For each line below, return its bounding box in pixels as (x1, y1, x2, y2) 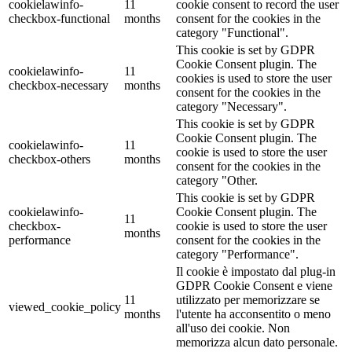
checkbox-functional (9, 11, 110, 25)
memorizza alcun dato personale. (176, 335, 338, 349)
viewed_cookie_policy (9, 299, 121, 313)
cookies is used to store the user (176, 71, 332, 85)
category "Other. (176, 173, 258, 187)
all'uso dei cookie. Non (176, 321, 290, 335)
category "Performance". (176, 247, 299, 261)
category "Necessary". (176, 99, 287, 113)
